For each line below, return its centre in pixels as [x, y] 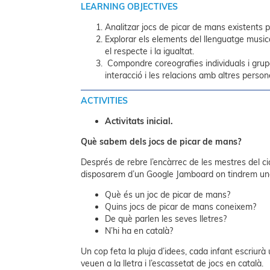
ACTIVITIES [105, 101]
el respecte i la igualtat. [150, 52]
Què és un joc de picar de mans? [168, 195]
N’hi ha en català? [139, 231]
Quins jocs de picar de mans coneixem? [181, 207]
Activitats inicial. [140, 121]
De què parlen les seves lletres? [166, 219]
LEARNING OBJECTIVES [130, 7]
